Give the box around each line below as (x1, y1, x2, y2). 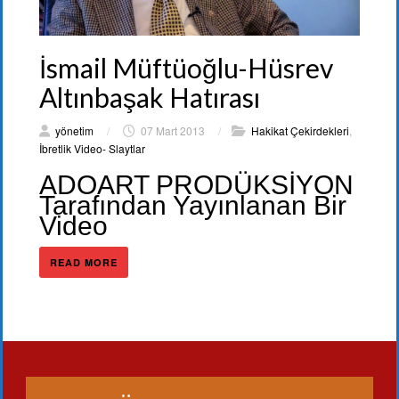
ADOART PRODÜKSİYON (39, 170, 354, 200)
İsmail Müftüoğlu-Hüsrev (39, 52, 333, 85)
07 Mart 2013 (138, 123, 208, 139)
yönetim (55, 123, 94, 139)
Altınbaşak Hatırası (39, 81, 260, 114)
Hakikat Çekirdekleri (251, 123, 349, 139)
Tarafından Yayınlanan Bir (39, 191, 346, 221)
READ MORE (50, 256, 118, 270)
